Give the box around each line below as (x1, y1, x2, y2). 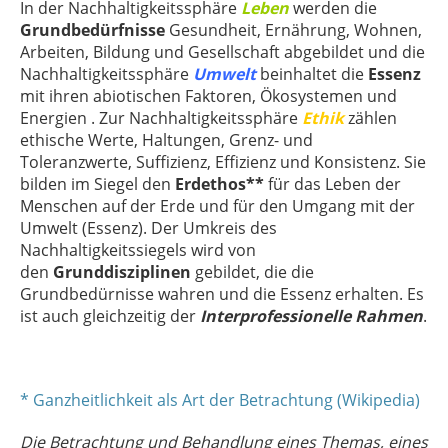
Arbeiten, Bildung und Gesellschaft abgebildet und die (20, 40, 425, 63)
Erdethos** (175, 172, 264, 195)
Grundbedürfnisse (20, 18, 165, 41)
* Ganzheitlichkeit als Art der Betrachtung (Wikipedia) (20, 388, 420, 411)
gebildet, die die (191, 260, 314, 283)
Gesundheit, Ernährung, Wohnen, (165, 18, 422, 41)
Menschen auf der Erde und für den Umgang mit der (20, 194, 415, 217)
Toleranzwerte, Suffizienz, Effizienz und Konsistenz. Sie (20, 150, 426, 173)
